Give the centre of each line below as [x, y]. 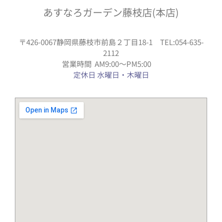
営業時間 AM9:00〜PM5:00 [111, 64]
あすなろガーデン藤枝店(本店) [111, 12]
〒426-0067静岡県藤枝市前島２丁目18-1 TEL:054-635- [111, 42]
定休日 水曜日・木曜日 [111, 75]
